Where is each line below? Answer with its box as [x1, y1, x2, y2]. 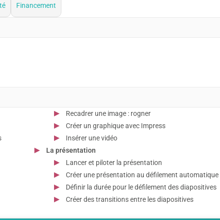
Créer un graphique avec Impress [66, 121, 165, 130]
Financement [16, 1, 56, 9]
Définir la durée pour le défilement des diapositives [66, 183, 217, 191]
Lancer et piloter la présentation [66, 158, 162, 166]
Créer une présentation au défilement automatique [66, 170, 219, 179]
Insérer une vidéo [66, 134, 117, 142]
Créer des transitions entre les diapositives [66, 195, 193, 203]
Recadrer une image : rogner [66, 109, 151, 117]
